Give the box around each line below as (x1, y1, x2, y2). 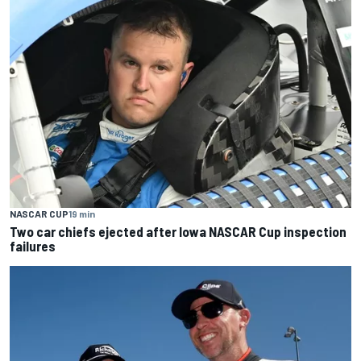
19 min (68, 208, 95, 220)
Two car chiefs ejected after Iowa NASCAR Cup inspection (10, 223, 346, 240)
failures (10, 238, 56, 255)
